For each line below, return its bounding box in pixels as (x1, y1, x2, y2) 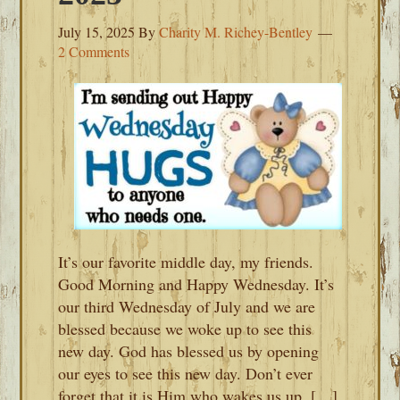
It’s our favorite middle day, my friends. (58, 251, 314, 272)
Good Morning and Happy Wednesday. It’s (58, 273, 335, 295)
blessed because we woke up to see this (58, 318, 312, 339)
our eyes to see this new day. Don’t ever (58, 362, 313, 384)
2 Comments (58, 42, 130, 61)
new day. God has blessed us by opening (58, 340, 320, 362)
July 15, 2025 (58, 22, 136, 41)
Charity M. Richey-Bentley (159, 22, 313, 41)
